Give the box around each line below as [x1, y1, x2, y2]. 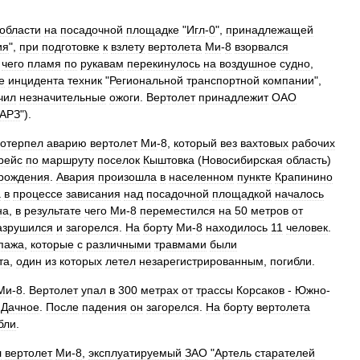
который [174, 137, 217, 149]
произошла [98, 170, 157, 183]
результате [24, 204, 81, 217]
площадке [126, 23, 179, 36]
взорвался [235, 40, 288, 53]
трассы [196, 284, 233, 297]
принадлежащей [226, 23, 313, 36]
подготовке [42, 40, 100, 53]
